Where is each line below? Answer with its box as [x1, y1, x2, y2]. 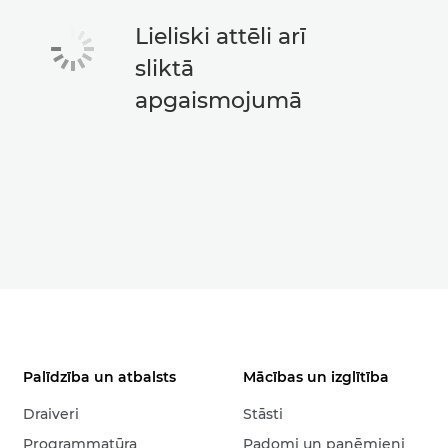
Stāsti [243, 405, 284, 423]
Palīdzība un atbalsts [23, 368, 177, 386]
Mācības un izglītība [243, 368, 390, 386]
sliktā [135, 55, 195, 82]
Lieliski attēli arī [135, 23, 307, 50]
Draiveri [23, 405, 80, 423]
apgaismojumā [135, 87, 303, 114]
